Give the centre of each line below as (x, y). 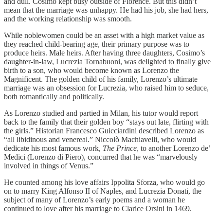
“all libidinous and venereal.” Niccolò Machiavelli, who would (100, 139)
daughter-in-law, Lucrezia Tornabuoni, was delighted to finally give (107, 61)
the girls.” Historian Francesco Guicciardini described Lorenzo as (104, 130)
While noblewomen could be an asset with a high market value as (104, 35)
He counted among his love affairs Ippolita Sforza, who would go (104, 182)
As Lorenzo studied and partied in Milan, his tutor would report (101, 113)
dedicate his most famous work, (53, 148)
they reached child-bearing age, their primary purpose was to (97, 44)
